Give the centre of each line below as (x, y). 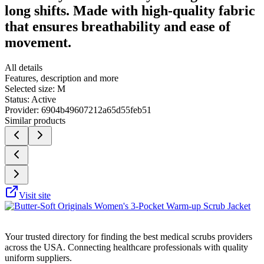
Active (44, 99)
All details (24, 67)
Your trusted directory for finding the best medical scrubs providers (128, 236)
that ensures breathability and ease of (118, 26)
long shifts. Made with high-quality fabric (130, 10)
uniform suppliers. (38, 258)
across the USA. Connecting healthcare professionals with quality (126, 247)
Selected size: (30, 88)
